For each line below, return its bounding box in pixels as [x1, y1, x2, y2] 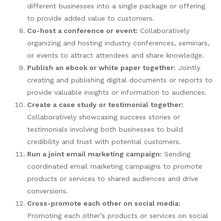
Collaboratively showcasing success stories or [27, 112, 180, 121]
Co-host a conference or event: [27, 26, 138, 35]
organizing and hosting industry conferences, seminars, [27, 38, 210, 47]
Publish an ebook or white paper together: [27, 63, 176, 72]
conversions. [27, 186, 68, 195]
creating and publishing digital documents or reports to [27, 75, 213, 84]
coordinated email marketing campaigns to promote [27, 162, 202, 170]
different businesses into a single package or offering [27, 1, 205, 10]
